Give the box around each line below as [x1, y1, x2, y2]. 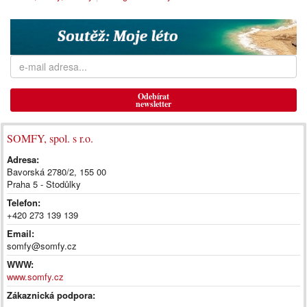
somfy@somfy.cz [7, 238, 77, 252]
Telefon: [7, 195, 40, 209]
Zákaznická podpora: [7, 288, 95, 302]
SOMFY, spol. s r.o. [7, 130, 93, 145]
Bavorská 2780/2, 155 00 [7, 164, 106, 178]
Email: [7, 226, 34, 240]
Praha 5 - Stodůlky [7, 177, 81, 191]
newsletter [136, 97, 171, 110]
